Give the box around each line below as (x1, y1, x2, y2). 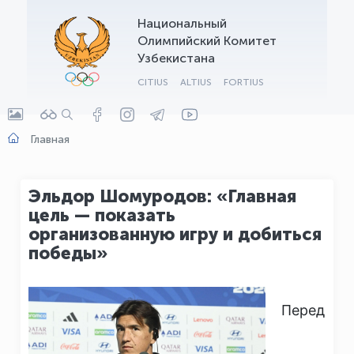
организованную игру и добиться (28, 224, 322, 245)
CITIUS (137, 77, 168, 88)
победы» (28, 243, 107, 264)
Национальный (137, 16, 227, 31)
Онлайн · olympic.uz (47, 37, 137, 49)
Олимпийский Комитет (137, 33, 277, 48)
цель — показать (28, 205, 175, 226)
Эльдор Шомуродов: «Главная (28, 186, 296, 207)
